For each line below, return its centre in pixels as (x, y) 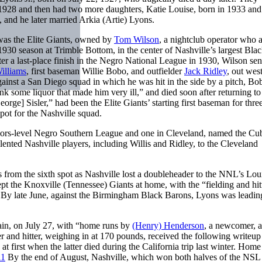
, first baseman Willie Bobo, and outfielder (105, 71)
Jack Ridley (206, 71)
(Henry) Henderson (168, 225)
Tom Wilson (137, 39)
